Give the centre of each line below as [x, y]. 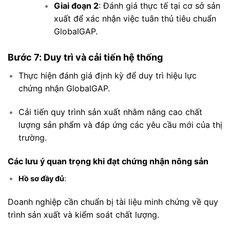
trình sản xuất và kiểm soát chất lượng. [83, 214]
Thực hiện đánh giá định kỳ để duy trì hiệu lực [107, 76]
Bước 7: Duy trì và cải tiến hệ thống [85, 57]
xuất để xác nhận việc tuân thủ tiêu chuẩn [135, 19]
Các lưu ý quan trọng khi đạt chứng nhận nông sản [108, 161]
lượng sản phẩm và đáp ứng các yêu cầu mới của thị [120, 125]
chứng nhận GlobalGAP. [64, 89]
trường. [32, 138]
